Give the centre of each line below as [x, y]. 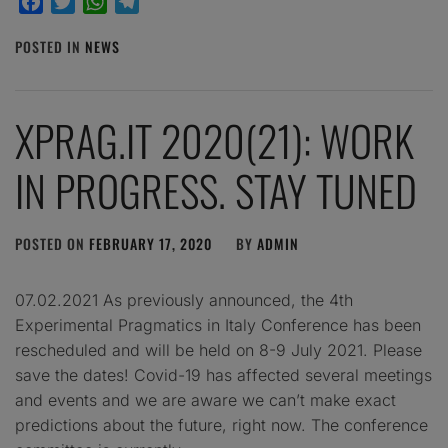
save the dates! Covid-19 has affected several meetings [223, 375]
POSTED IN [50, 46]
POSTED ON [52, 243]
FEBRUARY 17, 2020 [150, 243]
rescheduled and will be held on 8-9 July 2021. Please [218, 350]
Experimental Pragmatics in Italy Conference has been [218, 325]
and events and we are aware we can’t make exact [205, 400]
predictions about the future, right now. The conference [221, 425]
